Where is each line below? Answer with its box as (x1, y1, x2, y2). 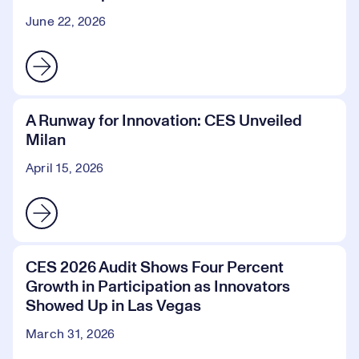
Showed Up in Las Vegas (26, 298, 201, 314)
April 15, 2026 (26, 162, 104, 175)
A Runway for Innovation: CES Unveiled (26, 113, 302, 129)
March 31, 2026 (26, 328, 115, 341)
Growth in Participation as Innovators (26, 279, 290, 295)
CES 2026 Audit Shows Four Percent (26, 260, 284, 276)
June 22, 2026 (26, 15, 107, 28)
